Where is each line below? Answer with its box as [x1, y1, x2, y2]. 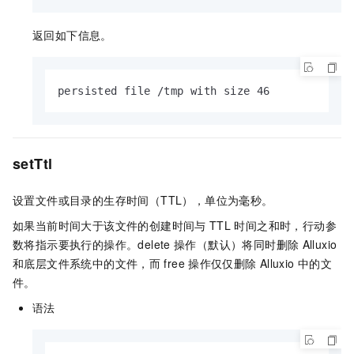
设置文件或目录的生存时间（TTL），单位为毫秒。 [13, 192, 273, 209]
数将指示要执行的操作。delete [13, 236, 171, 253]
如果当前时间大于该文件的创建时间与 [13, 217, 206, 234]
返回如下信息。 [32, 26, 112, 43]
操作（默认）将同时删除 [174, 236, 299, 253]
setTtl [13, 153, 53, 174]
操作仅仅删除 [188, 255, 257, 272]
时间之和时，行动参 [234, 217, 337, 234]
